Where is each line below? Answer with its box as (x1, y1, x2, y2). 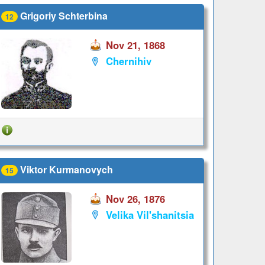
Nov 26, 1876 (105, 191, 165, 206)
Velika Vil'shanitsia (105, 208, 194, 222)
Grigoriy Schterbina (20, 9, 108, 23)
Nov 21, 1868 (105, 38, 165, 53)
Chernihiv (105, 54, 151, 69)
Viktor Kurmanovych (20, 162, 113, 176)
